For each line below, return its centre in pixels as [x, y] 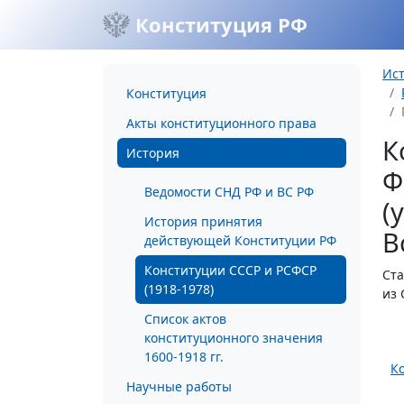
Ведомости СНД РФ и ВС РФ [229, 192]
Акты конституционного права [221, 123]
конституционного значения [234, 338]
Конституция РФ [219, 24]
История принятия [203, 221]
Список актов [185, 319]
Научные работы [179, 386]
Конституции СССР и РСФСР [230, 270]
